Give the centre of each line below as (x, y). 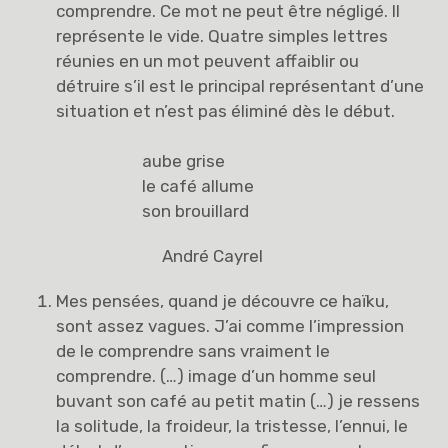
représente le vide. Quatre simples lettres (222, 35)
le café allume (198, 186)
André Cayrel (203, 256)
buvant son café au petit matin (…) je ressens (238, 401)
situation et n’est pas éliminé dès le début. (226, 110)
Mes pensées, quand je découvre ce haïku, (223, 301)
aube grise (184, 161)
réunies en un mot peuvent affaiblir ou (208, 60)
